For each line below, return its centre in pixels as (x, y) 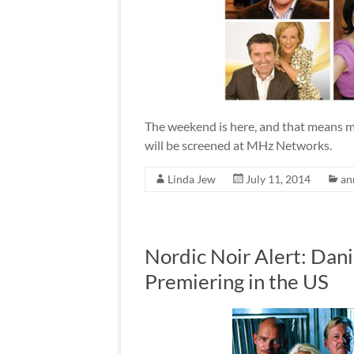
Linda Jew (192, 179)
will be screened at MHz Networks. (238, 145)
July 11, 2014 (278, 179)
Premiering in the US (237, 282)
